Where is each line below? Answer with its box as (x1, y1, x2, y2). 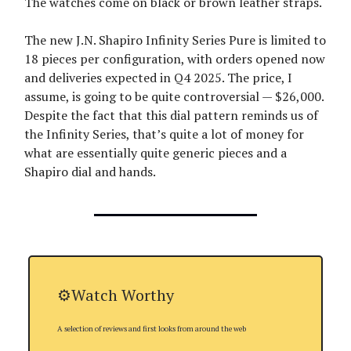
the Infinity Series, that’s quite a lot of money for (24, 125, 304, 143)
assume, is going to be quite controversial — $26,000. (24, 87, 324, 105)
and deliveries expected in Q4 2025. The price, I (24, 68, 292, 86)
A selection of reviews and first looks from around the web (57, 323, 246, 334)
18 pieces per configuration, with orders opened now (24, 49, 325, 67)
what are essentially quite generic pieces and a (24, 143, 287, 161)
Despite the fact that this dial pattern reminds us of (24, 106, 318, 124)
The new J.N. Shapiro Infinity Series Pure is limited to (24, 31, 326, 49)
